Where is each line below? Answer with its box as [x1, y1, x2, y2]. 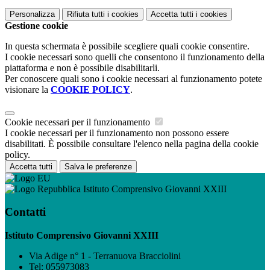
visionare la [5, 84, 51, 95]
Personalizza [10, 9, 55, 19]
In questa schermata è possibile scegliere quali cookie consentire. [5, 40, 250, 51]
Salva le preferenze [64, 162, 132, 171]
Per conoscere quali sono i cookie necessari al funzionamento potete [5, 73, 262, 84]
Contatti [5, 206, 46, 219]
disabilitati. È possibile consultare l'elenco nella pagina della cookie [5, 138, 259, 149]
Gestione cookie [5, 20, 68, 31]
